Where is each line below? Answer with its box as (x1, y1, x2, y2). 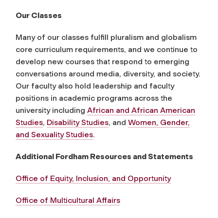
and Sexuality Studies (16, 129, 93, 139)
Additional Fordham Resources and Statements (16, 151, 193, 161)
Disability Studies (47, 117, 109, 127)
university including (16, 105, 87, 115)
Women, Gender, (128, 117, 190, 127)
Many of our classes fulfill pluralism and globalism (16, 32, 197, 42)
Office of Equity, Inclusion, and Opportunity (16, 173, 171, 183)
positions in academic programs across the (16, 93, 172, 103)
